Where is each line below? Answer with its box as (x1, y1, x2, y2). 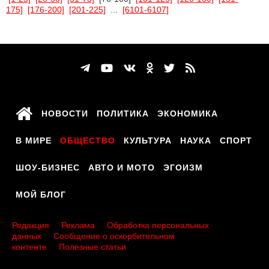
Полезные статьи (59, 242, 126, 252)
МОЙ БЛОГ (16, 190, 66, 199)
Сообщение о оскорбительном (53, 231, 175, 241)
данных (12, 231, 41, 241)
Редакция (12, 220, 49, 230)
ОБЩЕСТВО (60, 136, 115, 145)
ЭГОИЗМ (163, 163, 203, 172)
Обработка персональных (107, 220, 209, 230)
